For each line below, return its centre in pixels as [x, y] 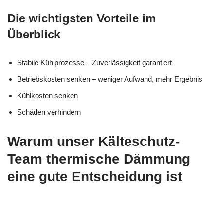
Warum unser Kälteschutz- [93, 141]
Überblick [34, 34]
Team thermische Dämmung [99, 159]
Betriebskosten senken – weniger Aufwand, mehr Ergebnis [110, 79]
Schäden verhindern [49, 112]
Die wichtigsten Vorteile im [82, 18]
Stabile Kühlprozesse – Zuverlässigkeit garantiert [94, 62]
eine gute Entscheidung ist [95, 176]
